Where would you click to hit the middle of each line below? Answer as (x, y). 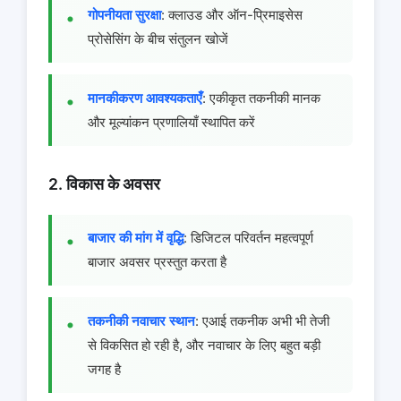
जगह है (104, 369)
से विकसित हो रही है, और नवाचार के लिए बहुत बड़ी (204, 345)
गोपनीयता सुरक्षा (124, 15)
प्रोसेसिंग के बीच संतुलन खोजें (158, 39)
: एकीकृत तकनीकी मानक (261, 98)
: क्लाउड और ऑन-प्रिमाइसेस (232, 15)
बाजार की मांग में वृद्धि (136, 238)
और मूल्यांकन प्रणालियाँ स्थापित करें (171, 122)
